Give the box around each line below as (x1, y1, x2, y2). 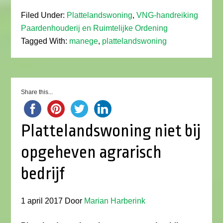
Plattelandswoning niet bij (21, 121, 201, 140)
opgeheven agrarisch (21, 143, 162, 162)
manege (69, 37, 99, 45)
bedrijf (21, 164, 65, 183)
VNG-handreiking (136, 11, 199, 19)
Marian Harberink (84, 197, 146, 205)
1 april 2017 (21, 197, 63, 205)
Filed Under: (21, 11, 67, 19)
